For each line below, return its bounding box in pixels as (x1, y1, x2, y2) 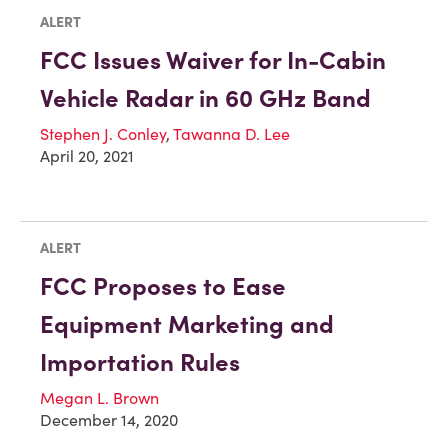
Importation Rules (40, 346, 240, 378)
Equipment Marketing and (40, 308, 334, 340)
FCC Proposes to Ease (40, 270, 286, 302)
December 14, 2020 (40, 409, 178, 430)
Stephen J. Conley (40, 124, 166, 145)
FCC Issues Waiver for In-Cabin (40, 45, 386, 77)
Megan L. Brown (40, 387, 159, 408)
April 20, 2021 (40, 146, 134, 167)
